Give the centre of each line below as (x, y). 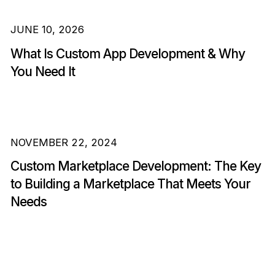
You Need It (42, 71)
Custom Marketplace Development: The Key (135, 166)
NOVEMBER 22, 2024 (64, 142)
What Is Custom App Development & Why (127, 53)
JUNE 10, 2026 (47, 29)
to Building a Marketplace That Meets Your (130, 184)
